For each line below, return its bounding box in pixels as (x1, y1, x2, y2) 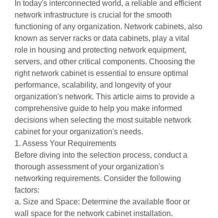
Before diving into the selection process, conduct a (15, 151, 187, 159)
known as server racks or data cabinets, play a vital (15, 34, 189, 42)
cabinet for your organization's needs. (15, 127, 143, 136)
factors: (15, 186, 39, 194)
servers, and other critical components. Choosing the (15, 57, 195, 66)
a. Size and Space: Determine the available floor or (15, 198, 190, 206)
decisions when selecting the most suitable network (15, 116, 191, 124)
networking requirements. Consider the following (15, 174, 181, 182)
